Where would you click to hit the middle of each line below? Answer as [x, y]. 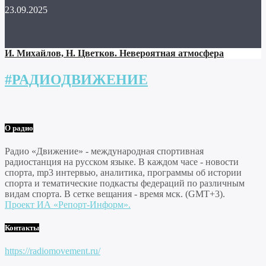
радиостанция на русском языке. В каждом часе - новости [122, 161]
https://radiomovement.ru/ [53, 251]
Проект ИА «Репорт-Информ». [68, 204]
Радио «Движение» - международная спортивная [104, 151]
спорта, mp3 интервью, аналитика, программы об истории [123, 172]
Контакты [22, 228]
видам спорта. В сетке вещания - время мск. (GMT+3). [115, 194]
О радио [19, 128]
